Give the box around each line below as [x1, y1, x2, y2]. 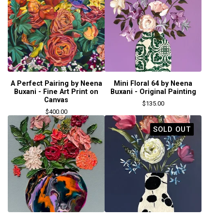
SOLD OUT [153, 125, 191, 134]
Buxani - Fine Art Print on [14, 88, 98, 96]
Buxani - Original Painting [110, 88, 196, 96]
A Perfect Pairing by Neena [10, 79, 102, 88]
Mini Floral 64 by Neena [114, 79, 192, 88]
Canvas [44, 96, 68, 104]
